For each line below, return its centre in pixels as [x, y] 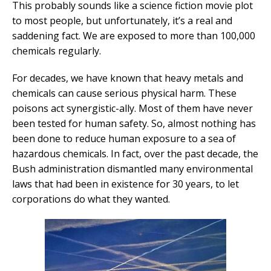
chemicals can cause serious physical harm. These [124, 93]
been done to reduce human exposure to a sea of [124, 139]
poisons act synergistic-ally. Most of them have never [132, 109]
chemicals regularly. [57, 51]
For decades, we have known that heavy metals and [128, 78]
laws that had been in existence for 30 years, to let [126, 184]
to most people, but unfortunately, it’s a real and [122, 21]
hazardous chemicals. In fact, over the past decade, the [135, 154]
